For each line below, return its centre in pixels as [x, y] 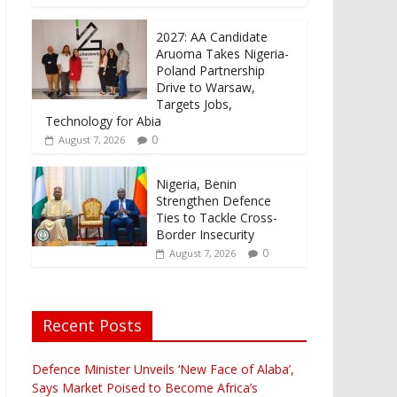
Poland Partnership [210, 70]
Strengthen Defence [214, 200]
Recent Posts [92, 325]
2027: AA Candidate [212, 36]
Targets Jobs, [194, 104]
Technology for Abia [103, 121]
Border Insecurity [205, 234]
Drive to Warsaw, [206, 87]
